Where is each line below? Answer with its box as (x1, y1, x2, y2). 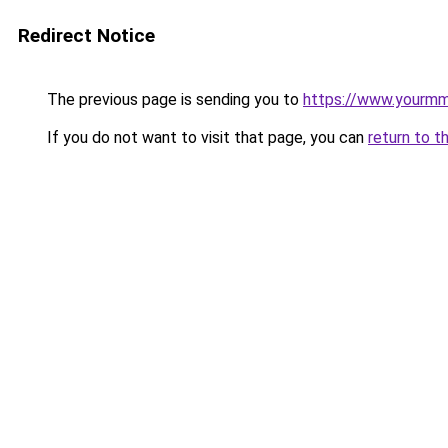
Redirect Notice (18, 24, 155, 47)
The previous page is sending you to (43, 90, 303, 109)
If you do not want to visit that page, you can (43, 128, 368, 147)
